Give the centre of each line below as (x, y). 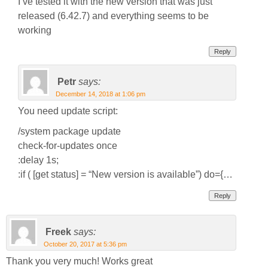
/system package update (69, 132)
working (35, 31)
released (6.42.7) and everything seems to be (113, 16)
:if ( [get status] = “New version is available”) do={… (125, 175)
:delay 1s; (38, 160)
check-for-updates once (68, 146)
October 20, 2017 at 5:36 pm (85, 244)
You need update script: (68, 111)
